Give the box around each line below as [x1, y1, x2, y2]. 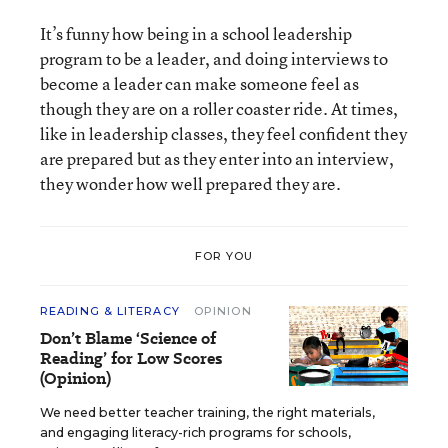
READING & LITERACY [40, 304, 184, 318]
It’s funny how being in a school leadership [40, 22, 352, 45]
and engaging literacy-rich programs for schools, [40, 425, 351, 440]
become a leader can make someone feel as [40, 72, 359, 95]
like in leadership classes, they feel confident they [40, 122, 407, 145]
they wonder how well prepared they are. [40, 172, 341, 195]
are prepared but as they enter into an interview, [40, 147, 394, 170]
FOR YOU [194, 248, 254, 263]
